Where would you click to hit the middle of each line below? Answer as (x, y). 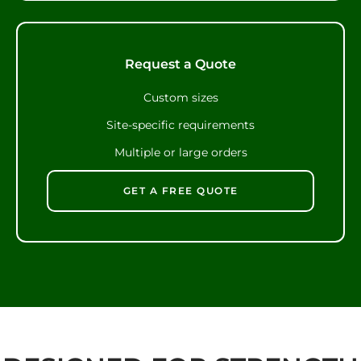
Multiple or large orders (180, 153)
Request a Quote (180, 63)
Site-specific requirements (180, 125)
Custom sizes (180, 98)
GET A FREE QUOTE (180, 191)
